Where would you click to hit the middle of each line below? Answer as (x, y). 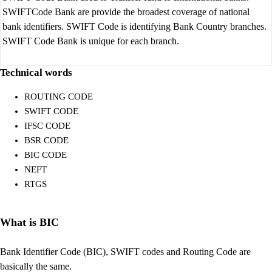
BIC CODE (46, 155)
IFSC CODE (47, 126)
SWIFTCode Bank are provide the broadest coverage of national (126, 12)
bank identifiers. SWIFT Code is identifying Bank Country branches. (134, 26)
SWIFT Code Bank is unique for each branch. (91, 41)
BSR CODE (46, 140)
